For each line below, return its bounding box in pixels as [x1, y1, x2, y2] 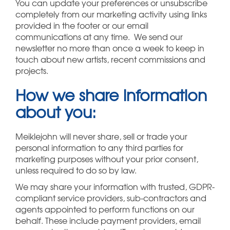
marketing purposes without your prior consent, [15, 152, 198, 165]
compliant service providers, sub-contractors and [15, 191, 206, 204]
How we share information [15, 83, 207, 107]
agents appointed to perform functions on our [15, 203, 195, 216]
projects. [15, 64, 48, 77]
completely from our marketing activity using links [15, 8, 207, 21]
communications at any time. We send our [15, 30, 183, 43]
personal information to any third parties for [15, 141, 183, 154]
